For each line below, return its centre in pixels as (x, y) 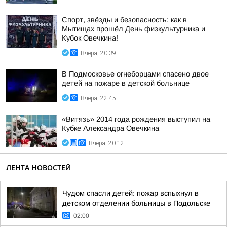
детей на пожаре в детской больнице (126, 83)
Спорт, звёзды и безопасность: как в (124, 20)
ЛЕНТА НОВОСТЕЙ (39, 167)
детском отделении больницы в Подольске (136, 203)
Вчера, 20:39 (98, 53)
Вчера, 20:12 (106, 143)
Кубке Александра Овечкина (110, 128)
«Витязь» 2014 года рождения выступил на (136, 119)
